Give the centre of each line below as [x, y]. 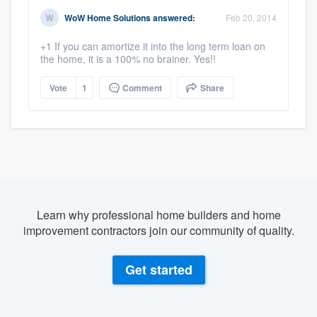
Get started [158, 270]
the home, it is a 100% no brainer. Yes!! [128, 58]
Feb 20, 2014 [251, 17]
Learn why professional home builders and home [158, 214]
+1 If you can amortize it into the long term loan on [153, 46]
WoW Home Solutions [108, 17]
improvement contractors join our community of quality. [158, 230]
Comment [141, 87]
